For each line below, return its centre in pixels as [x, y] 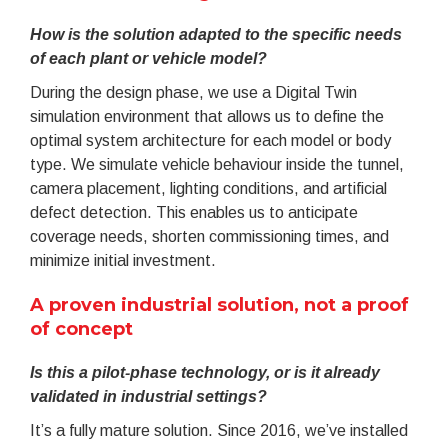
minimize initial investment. [123, 260]
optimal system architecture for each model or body [210, 140]
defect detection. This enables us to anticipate [194, 212]
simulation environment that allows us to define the [207, 116]
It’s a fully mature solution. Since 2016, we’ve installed [219, 430]
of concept [81, 328]
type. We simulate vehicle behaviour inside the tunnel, [217, 164]
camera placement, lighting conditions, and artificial [208, 188]
